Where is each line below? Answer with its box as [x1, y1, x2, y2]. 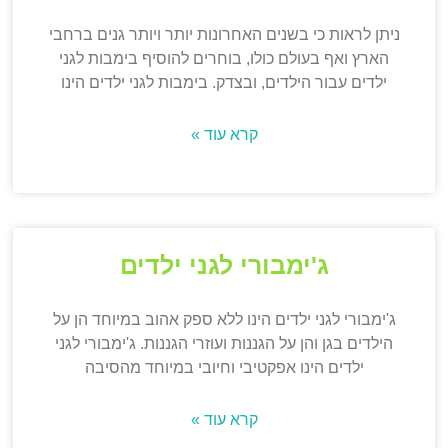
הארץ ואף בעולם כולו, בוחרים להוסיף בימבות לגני [59, 50, 389, 68]
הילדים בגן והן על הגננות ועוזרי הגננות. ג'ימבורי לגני [55, 335, 393, 353]
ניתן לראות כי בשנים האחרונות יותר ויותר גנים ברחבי [48, 26, 400, 44]
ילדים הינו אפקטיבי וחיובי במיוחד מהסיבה [84, 359, 364, 377]
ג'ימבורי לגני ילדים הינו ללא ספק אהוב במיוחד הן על [52, 311, 396, 329]
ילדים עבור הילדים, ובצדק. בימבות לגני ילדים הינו [61, 74, 387, 92]
